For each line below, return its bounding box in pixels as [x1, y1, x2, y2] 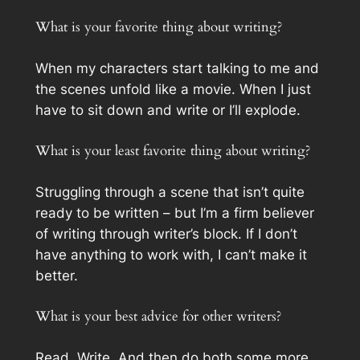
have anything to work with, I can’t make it [35, 246, 307, 263]
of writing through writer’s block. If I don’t [35, 225, 297, 242]
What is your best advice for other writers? [35, 307, 281, 325]
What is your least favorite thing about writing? [35, 141, 310, 160]
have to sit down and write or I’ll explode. [35, 101, 301, 118]
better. [35, 267, 78, 284]
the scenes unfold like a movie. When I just [35, 80, 311, 97]
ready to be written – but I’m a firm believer [35, 204, 314, 221]
